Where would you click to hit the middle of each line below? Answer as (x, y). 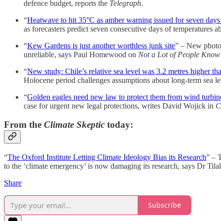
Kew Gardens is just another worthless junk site (101, 45)
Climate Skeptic (74, 125)
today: (119, 125)
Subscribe (165, 205)
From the (24, 125)
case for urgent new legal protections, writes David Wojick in (120, 106)
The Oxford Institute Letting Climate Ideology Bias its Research (107, 157)
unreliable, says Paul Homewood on (81, 54)
